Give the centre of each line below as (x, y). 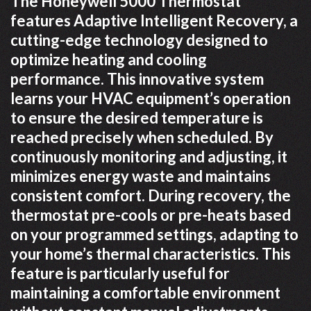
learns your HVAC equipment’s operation (151, 99)
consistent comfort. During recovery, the (151, 196)
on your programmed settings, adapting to (154, 235)
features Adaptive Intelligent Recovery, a (154, 21)
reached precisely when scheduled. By (142, 137)
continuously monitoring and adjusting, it (149, 157)
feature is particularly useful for (120, 274)
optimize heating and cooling (109, 60)
